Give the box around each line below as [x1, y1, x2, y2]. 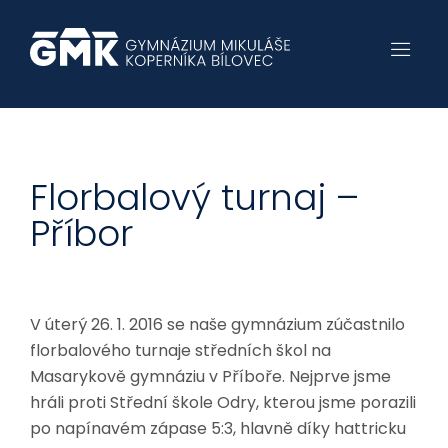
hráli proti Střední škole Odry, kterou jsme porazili [30, 391, 416, 414]
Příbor [30, 208, 133, 259]
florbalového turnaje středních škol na [30, 339, 331, 362]
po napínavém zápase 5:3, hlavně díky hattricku [30, 417, 406, 440]
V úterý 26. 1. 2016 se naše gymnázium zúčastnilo [30, 313, 405, 336]
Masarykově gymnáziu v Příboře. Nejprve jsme [30, 365, 391, 388]
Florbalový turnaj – [30, 172, 359, 223]
